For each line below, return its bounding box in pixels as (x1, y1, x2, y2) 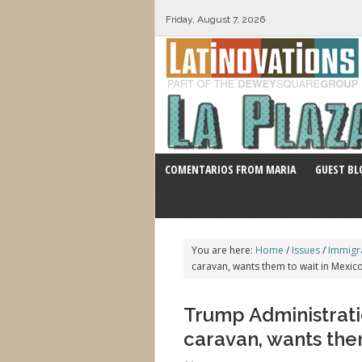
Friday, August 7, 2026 (165, 14, 265, 25)
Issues (292, 243, 320, 257)
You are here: (192, 243, 255, 257)
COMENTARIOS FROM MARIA (165, 162, 296, 177)
